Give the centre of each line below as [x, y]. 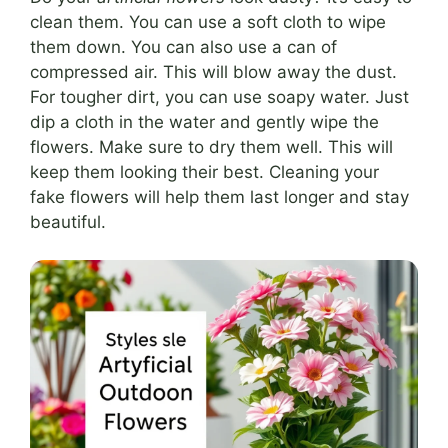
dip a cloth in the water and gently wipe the [204, 121]
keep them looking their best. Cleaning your [204, 171]
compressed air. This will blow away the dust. [213, 71]
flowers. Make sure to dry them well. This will [211, 146]
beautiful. [68, 221]
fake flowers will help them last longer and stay [219, 196]
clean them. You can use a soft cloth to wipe [208, 21]
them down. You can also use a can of [183, 46]
